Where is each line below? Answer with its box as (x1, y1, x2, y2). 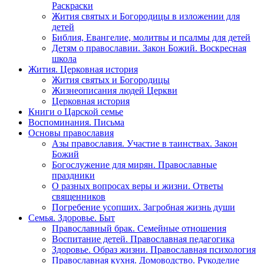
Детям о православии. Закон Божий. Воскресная (52, 43, 246, 54)
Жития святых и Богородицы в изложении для (52, 11, 240, 22)
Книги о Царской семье (28, 107, 123, 117)
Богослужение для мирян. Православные (52, 160, 217, 170)
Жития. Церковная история (28, 64, 138, 75)
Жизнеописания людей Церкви (52, 85, 177, 96)
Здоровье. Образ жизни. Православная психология (52, 245, 256, 255)
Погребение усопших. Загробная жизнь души (52, 202, 235, 213)
